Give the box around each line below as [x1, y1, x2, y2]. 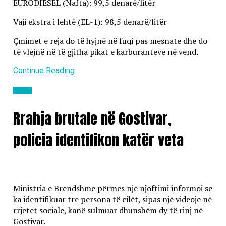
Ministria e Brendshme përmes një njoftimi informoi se [13, 183, 212, 194]
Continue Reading [13, 65, 75, 75]
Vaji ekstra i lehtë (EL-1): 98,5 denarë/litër [13, 16, 167, 27]
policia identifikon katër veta [13, 129, 184, 151]
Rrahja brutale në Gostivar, [13, 107, 172, 130]
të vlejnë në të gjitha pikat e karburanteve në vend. [13, 46, 198, 58]
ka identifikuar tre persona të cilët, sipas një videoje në [13, 194, 212, 205]
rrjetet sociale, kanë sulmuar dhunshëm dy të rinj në [13, 205, 203, 216]
